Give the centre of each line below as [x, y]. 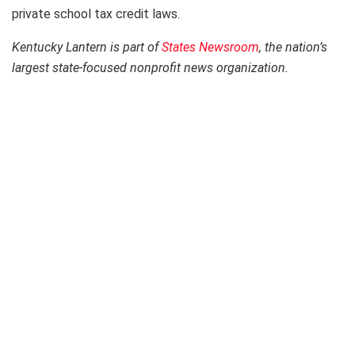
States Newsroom [210, 47]
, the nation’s [293, 47]
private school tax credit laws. [96, 13]
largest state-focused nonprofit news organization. [150, 67]
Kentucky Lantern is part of [87, 47]
